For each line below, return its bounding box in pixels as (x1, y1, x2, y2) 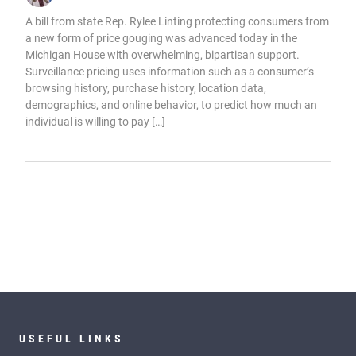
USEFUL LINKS (19, 331, 124, 345)
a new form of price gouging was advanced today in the (25, 31, 297, 44)
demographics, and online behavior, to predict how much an (25, 98, 317, 111)
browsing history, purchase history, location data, (25, 81, 266, 95)
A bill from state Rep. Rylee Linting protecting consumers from (25, 14, 329, 28)
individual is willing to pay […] (25, 114, 165, 128)
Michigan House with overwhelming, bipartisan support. (25, 48, 300, 61)
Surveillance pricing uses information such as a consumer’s (25, 64, 314, 78)
